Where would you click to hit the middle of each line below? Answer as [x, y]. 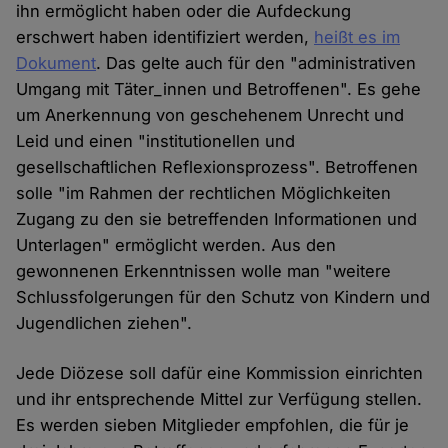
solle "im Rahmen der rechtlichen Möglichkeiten [204, 193]
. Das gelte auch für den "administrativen [256, 63]
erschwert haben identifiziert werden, [165, 37]
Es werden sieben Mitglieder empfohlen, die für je [213, 425]
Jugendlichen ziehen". [104, 323]
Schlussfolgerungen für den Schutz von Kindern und [223, 297]
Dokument [56, 63]
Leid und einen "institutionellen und [156, 141]
